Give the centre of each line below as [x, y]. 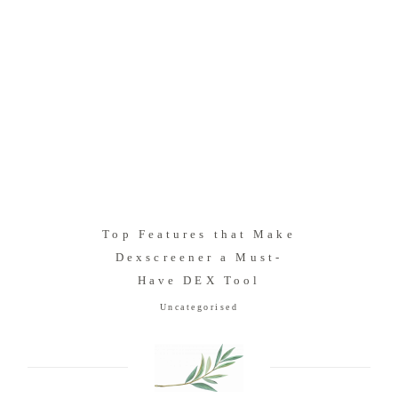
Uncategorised [199, 307]
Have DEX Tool [199, 281]
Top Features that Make [199, 235]
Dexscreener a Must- [199, 258]
